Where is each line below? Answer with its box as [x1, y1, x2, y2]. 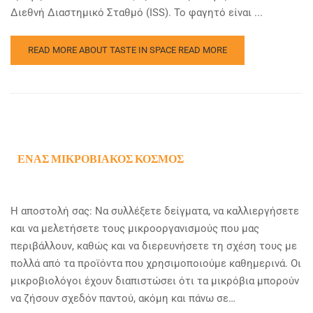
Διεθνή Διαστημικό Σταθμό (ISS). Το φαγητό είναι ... [10, 6, 263, 19]
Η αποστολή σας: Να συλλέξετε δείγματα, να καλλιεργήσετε [10, 204, 299, 217]
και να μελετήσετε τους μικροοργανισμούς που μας [10, 221, 259, 235]
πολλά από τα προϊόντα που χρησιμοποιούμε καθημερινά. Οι [10, 256, 301, 270]
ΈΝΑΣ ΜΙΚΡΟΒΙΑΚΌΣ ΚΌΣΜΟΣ [17, 153, 184, 166]
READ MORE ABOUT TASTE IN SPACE [28, 44, 178, 55]
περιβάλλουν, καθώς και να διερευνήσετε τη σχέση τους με [10, 239, 297, 252]
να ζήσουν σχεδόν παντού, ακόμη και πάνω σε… [10, 291, 235, 305]
